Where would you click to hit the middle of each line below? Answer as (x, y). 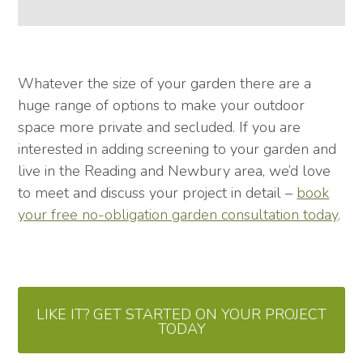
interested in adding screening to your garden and (177, 149)
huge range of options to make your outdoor (162, 106)
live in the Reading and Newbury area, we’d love (175, 171)
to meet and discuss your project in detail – (158, 193)
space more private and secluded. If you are (160, 128)
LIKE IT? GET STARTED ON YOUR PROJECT (181, 315)
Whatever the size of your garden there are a (165, 84)
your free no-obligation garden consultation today (178, 215)
